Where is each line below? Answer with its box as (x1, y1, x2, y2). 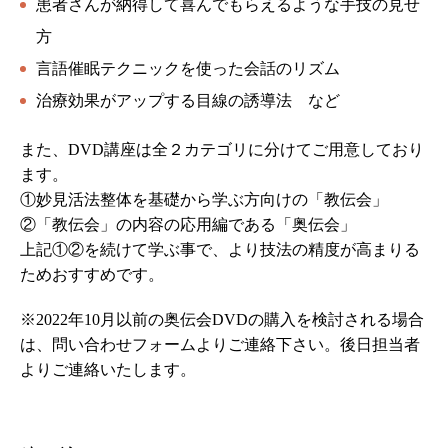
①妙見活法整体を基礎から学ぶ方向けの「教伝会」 (20, 191, 388, 209)
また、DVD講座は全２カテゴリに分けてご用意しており (20, 141, 424, 159)
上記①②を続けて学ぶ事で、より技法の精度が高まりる (20, 241, 420, 259)
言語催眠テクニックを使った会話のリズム (36, 60, 340, 78)
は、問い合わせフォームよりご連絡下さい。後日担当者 (20, 336, 420, 354)
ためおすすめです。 (20, 266, 164, 284)
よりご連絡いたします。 (20, 361, 196, 379)
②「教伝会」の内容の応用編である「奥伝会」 (20, 216, 356, 234)
